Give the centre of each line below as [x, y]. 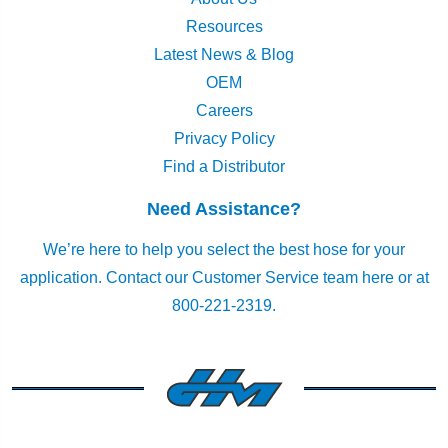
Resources [224, 26]
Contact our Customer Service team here [249, 277]
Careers [224, 110]
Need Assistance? [224, 208]
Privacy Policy [224, 138]
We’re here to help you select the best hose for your [224, 249]
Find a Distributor [224, 166]
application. [62, 277]
